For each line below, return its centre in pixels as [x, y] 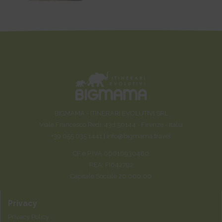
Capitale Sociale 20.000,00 [111, 176]
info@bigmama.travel [139, 136]
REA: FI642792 [111, 165]
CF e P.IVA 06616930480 [111, 154]
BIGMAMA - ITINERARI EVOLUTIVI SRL [111, 113]
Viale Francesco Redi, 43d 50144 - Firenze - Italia [111, 125]
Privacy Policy [28, 217]
